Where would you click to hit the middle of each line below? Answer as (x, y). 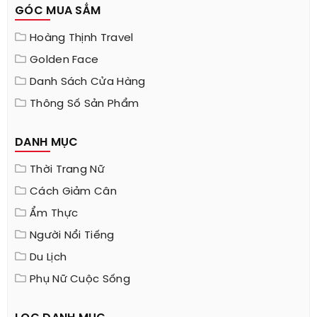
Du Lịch (48, 258)
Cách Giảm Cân (73, 192)
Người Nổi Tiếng (72, 236)
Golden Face (64, 60)
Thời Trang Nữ (67, 170)
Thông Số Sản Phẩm (85, 104)
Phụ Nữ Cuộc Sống (80, 280)
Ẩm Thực (54, 214)
